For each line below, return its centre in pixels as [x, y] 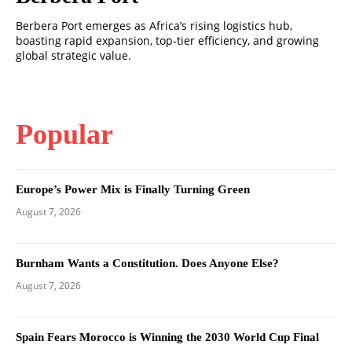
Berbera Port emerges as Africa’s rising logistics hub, [154, 26]
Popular [64, 135]
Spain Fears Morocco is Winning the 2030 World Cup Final [167, 337]
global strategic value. [73, 56]
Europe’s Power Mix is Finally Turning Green [133, 190]
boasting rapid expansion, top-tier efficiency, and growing [167, 41]
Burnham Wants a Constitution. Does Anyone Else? [147, 264]
